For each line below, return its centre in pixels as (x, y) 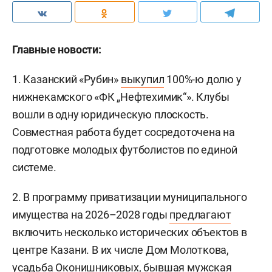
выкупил (142, 79)
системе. (34, 167)
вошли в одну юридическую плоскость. (110, 114)
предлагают (200, 215)
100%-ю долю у (203, 79)
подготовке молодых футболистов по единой (125, 150)
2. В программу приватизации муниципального (130, 197)
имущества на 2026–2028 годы (91, 215)
